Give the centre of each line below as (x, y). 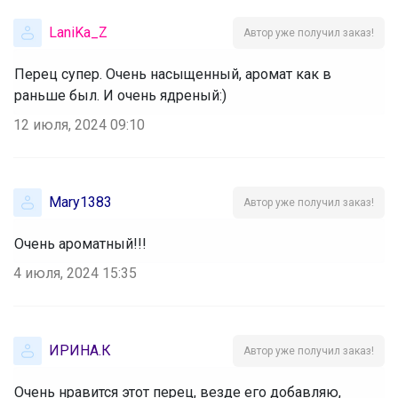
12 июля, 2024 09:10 (79, 124)
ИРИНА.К (80, 350)
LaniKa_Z (78, 32)
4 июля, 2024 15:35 (75, 273)
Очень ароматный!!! (80, 243)
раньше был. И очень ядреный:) (120, 95)
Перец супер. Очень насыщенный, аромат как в (173, 74)
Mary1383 (80, 202)
